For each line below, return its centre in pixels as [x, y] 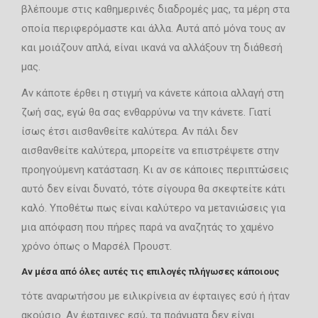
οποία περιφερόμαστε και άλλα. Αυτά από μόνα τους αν [153, 28]
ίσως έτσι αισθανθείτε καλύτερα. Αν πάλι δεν [130, 131]
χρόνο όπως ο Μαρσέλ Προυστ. [97, 246]
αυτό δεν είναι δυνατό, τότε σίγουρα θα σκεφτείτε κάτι [153, 189]
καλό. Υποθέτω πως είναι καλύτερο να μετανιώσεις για [153, 208]
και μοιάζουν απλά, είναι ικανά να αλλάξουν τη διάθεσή [152, 48]
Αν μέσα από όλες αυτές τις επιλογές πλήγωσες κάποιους [150, 272]
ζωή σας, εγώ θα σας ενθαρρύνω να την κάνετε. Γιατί [146, 112]
